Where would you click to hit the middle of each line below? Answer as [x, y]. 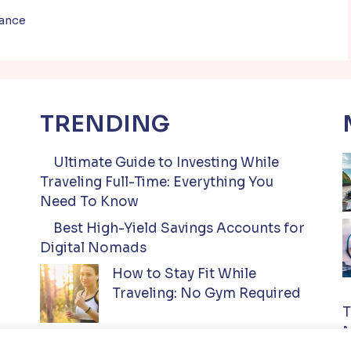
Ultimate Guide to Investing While [166, 163]
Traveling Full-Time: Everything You [156, 182]
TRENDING [105, 124]
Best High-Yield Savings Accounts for [179, 228]
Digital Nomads [93, 248]
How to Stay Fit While [184, 274]
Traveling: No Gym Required [206, 293]
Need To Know [89, 202]
